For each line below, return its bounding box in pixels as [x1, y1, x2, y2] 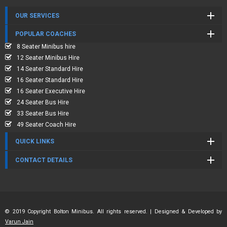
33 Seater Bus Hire [17, 110, 69, 117]
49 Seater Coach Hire [17, 121, 76, 128]
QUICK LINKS [15, 138, 54, 145]
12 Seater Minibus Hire [17, 54, 80, 61]
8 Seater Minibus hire [17, 43, 75, 50]
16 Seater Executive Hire [17, 88, 85, 95]
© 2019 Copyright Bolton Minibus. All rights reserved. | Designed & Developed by [5, 208, 222, 215]
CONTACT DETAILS [15, 157, 72, 164]
